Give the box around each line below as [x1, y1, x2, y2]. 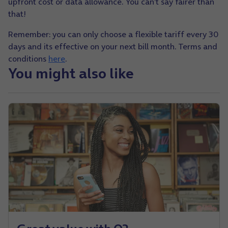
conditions [8, 53, 48, 65]
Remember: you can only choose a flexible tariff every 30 [8, 28, 218, 40]
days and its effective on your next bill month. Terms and [8, 41, 217, 52]
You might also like [8, 63, 134, 84]
